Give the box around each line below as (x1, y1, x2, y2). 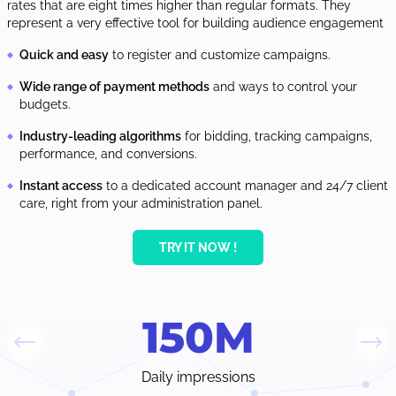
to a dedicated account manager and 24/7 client (103, 179, 388, 194)
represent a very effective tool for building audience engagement (7, 16, 384, 31)
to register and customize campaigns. (109, 48, 331, 63)
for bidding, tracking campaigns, (181, 129, 372, 144)
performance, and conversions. (19, 147, 197, 162)
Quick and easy (19, 48, 109, 63)
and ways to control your (209, 80, 357, 95)
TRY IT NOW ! (159, 240, 237, 255)
